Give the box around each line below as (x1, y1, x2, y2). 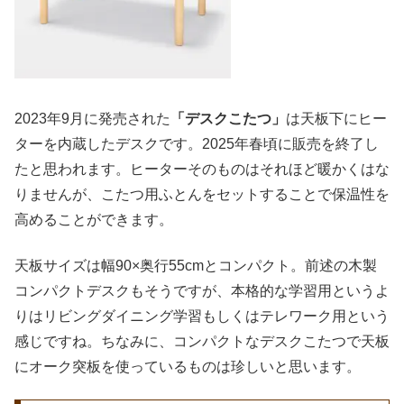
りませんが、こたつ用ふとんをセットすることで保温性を (14, 187, 390, 203)
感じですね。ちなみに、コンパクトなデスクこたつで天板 (14, 333, 390, 349)
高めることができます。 (14, 212, 173, 228)
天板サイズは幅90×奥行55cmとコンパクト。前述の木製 (14, 257, 377, 273)
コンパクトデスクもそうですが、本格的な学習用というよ (14, 282, 390, 298)
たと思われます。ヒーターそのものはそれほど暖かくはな (14, 161, 390, 178)
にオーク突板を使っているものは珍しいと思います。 (14, 358, 361, 374)
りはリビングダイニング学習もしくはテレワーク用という (14, 308, 390, 324)
